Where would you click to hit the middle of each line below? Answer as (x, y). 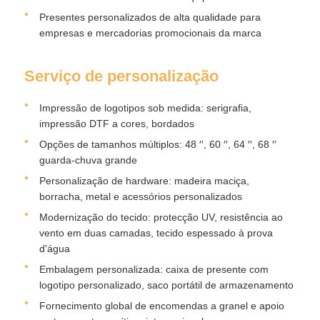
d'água (55, 248)
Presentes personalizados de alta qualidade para (150, 17)
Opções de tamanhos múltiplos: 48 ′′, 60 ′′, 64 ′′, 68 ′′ (158, 144)
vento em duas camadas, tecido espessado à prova (156, 232)
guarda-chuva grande (89, 160)
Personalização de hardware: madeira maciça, (145, 180)
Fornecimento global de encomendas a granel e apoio (162, 305)
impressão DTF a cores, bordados (117, 123)
